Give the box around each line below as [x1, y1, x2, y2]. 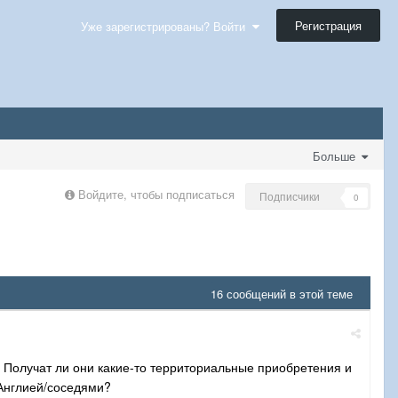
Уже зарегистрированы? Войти [81, 18, 252, 36]
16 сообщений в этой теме [211, 285, 353, 303]
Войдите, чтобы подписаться [78, 186, 235, 203]
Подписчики [259, 188, 320, 203]
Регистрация [295, 17, 362, 34]
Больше [313, 147, 359, 164]
